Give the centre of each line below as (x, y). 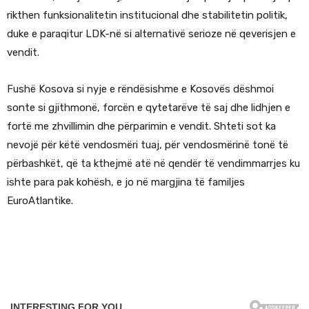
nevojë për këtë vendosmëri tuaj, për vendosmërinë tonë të (148, 144)
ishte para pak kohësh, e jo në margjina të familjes (126, 182)
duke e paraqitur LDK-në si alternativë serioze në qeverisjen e (151, 33)
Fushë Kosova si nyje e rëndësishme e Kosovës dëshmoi (140, 89)
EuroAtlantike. (40, 200)
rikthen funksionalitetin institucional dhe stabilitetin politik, (147, 15)
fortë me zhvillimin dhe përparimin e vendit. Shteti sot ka (141, 126)
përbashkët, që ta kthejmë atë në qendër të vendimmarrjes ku (153, 163)
